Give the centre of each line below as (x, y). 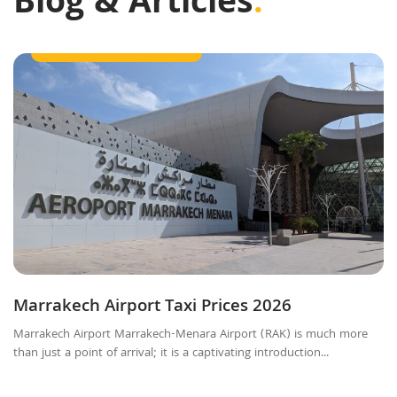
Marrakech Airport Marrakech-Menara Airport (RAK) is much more (191, 335)
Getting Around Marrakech (117, 47)
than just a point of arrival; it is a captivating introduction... (171, 353)
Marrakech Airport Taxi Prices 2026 (152, 307)
